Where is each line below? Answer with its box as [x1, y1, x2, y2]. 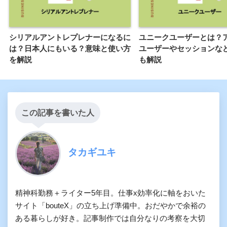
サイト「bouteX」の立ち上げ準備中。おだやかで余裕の [15, 201, 206, 210]
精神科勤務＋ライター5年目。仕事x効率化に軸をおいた [15, 188, 206, 197]
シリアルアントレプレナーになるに [9, 32, 131, 42]
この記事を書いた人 [21, 108, 94, 117]
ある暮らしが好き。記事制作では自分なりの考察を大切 [15, 213, 205, 222]
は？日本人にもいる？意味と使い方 [9, 44, 131, 53]
